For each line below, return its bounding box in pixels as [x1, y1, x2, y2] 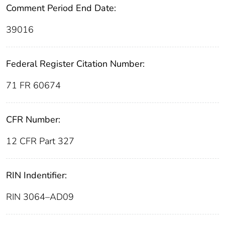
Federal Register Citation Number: [6, 57, 145, 70]
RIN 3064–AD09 [6, 190, 74, 203]
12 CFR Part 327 [6, 135, 74, 147]
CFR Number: [6, 113, 60, 126]
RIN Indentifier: [6, 169, 67, 181]
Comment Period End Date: [6, 2, 116, 14]
